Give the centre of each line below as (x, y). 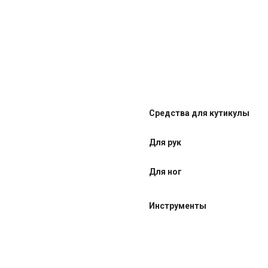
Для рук (165, 142)
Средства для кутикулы (199, 113)
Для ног (165, 172)
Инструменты (178, 206)
